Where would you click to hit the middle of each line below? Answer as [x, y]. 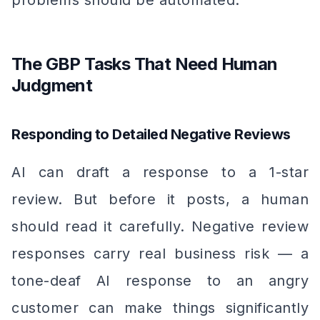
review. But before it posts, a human [160, 199]
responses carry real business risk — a [160, 254]
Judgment [52, 85]
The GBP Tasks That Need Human [145, 64]
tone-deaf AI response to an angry [160, 281]
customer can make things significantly [160, 308]
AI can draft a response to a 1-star [160, 172]
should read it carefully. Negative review [160, 226]
